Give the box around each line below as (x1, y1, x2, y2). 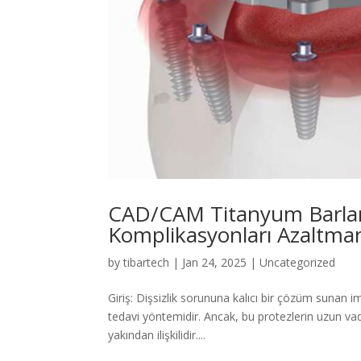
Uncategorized (259, 255, 336, 270)
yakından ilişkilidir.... (108, 327, 206, 342)
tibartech (123, 255, 170, 270)
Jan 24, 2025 (182, 255, 247, 270)
